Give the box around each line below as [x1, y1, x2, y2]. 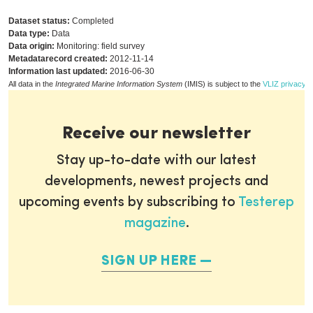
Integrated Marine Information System [55, 80, 182, 88]
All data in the [8, 80, 55, 88]
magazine [124, 217, 186, 231]
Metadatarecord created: [8, 54, 108, 64]
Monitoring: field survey [54, 41, 145, 51]
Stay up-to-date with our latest [57, 154, 256, 168]
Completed [70, 16, 114, 26]
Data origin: [8, 41, 54, 51]
